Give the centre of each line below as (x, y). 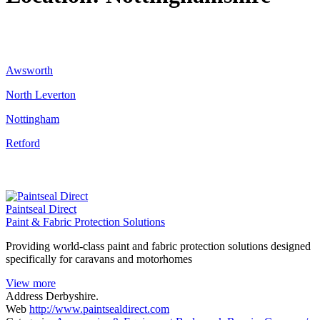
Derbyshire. (72, 296)
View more (31, 283)
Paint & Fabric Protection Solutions (85, 221)
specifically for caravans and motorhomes (99, 259)
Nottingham (32, 119)
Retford (23, 143)
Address (24, 296)
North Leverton (41, 94)
